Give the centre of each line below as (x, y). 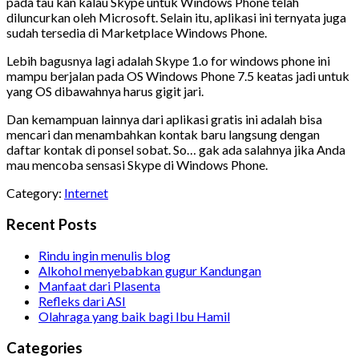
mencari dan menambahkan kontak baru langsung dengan (163, 134)
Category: (34, 192)
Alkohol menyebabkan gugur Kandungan (150, 271)
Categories (44, 347)
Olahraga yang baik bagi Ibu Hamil (134, 317)
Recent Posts (52, 224)
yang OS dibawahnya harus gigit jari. (105, 91)
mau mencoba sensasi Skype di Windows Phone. (137, 164)
